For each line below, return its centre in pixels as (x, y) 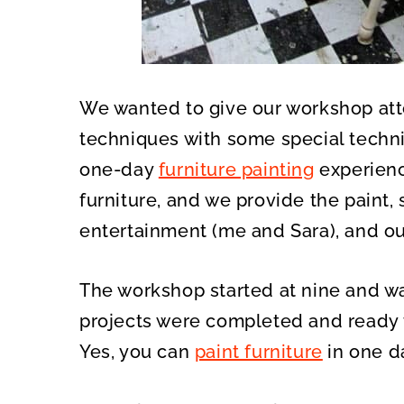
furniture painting (236, 170)
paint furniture (258, 352)
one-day (119, 170)
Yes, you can (137, 352)
